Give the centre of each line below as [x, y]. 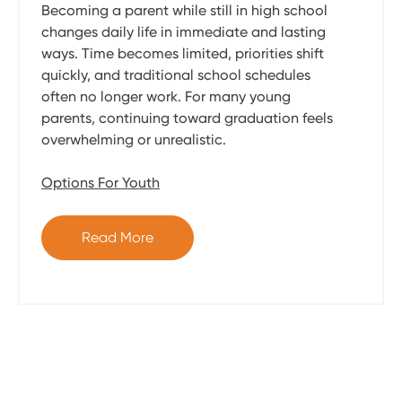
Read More [118, 237]
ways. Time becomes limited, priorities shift [183, 53]
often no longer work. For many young [166, 96]
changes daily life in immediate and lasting [184, 31]
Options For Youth [100, 182]
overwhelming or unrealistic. [134, 139]
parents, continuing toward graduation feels [187, 118]
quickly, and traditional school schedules [176, 74]
